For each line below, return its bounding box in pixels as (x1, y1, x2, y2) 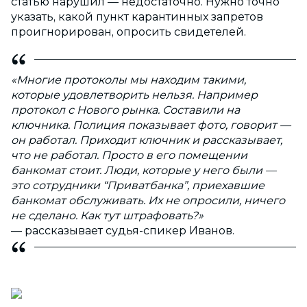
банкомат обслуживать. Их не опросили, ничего (11, 194, 285, 208)
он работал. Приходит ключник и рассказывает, (11, 134, 282, 147)
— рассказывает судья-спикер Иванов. (11, 224, 234, 238)
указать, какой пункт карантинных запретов (11, 10, 263, 24)
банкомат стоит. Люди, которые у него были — (11, 164, 276, 177)
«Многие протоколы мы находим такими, (11, 73, 246, 87)
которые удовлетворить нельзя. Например (11, 88, 258, 102)
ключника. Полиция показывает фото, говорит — (11, 119, 291, 132)
